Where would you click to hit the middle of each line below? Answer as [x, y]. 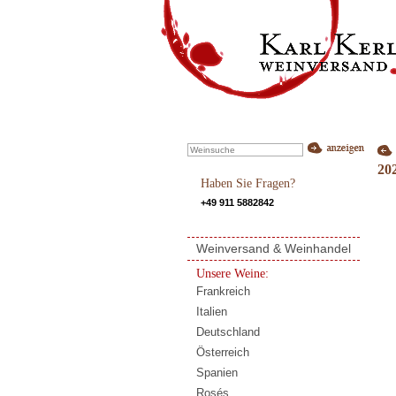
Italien [211, 311]
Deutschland [228, 331]
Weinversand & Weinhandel [273, 248]
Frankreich [223, 291]
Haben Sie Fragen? [247, 183]
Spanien [217, 372]
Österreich [222, 352]
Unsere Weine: [232, 273]
